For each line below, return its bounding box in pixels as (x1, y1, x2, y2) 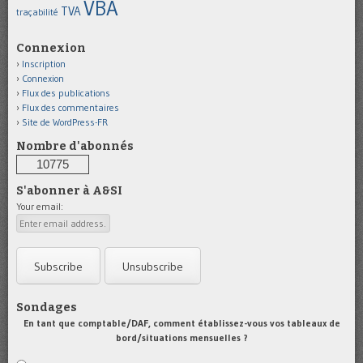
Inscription (22, 57, 66, 70)
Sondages (16, 300, 77, 314)
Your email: (16, 199, 63, 212)
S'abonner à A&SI (16, 183, 122, 198)
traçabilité (16, 6, 58, 18)
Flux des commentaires (22, 100, 119, 113)
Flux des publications (22, 86, 110, 99)
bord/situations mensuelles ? (115, 331, 248, 344)
